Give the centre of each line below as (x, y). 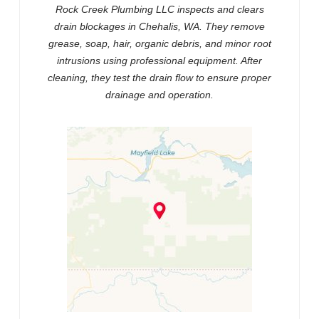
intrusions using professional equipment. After (159, 61)
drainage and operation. (159, 95)
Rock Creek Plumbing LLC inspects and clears (159, 10)
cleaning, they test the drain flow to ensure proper (159, 78)
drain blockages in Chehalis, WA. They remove (159, 27)
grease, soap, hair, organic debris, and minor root (159, 44)
